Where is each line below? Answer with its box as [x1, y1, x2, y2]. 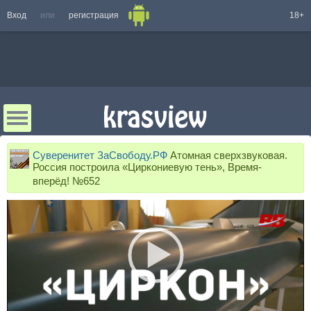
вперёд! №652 [33, 174, 100, 187]
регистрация [69, 10, 119, 20]
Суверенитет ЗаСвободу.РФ [33, 149, 167, 161]
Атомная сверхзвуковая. [167, 149, 287, 161]
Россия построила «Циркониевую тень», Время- [33, 161, 262, 173]
